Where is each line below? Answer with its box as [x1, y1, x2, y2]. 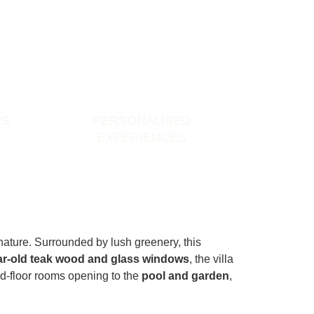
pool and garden [142, 269, 230, 282]
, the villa [189, 252, 234, 265]
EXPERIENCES [96, 130, 186, 144]
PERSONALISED [92, 113, 191, 128]
